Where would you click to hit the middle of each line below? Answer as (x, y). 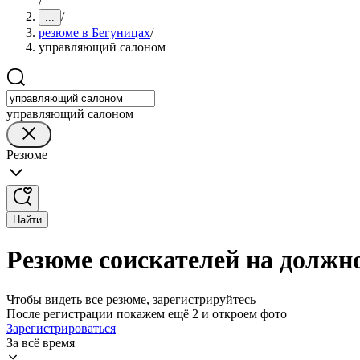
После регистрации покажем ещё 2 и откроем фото (147, 313)
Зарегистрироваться (61, 328)
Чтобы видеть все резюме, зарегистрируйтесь (131, 299)
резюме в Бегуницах (94, 33)
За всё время (41, 342)
